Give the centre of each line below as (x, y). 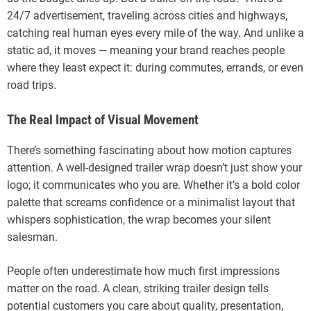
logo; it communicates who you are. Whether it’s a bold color (153, 185)
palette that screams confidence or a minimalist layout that (151, 203)
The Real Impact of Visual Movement (103, 120)
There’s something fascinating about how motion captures (149, 151)
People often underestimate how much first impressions (143, 271)
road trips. (32, 85)
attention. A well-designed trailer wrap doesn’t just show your (154, 168)
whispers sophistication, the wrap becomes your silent (139, 220)
